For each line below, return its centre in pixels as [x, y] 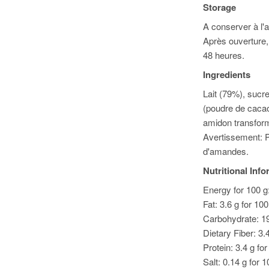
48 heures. [224, 55]
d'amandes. [226, 151]
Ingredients [227, 74]
